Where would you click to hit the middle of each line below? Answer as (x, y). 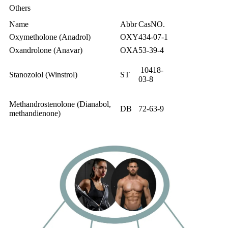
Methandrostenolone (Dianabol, (60, 104)
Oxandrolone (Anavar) (46, 50)
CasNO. (152, 24)
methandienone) (35, 113)
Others (20, 8)
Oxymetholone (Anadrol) (50, 37)
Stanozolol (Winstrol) (43, 74)
